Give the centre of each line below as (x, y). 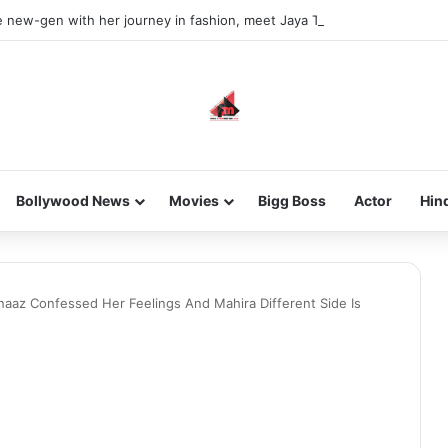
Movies (193, 200)
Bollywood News (72, 200)
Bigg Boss (291, 200)
